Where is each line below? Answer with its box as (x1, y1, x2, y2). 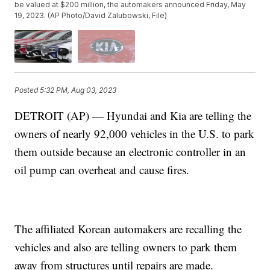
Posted (14, 86, 40, 95)
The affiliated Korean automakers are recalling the (14, 221, 242, 236)
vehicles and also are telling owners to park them (14, 239, 237, 254)
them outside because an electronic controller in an (14, 143, 246, 159)
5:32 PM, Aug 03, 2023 (40, 86, 117, 95)
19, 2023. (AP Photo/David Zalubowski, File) (14, 11, 168, 20)
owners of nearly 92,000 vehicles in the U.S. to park (14, 125, 255, 141)
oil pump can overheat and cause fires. (14, 162, 190, 177)
